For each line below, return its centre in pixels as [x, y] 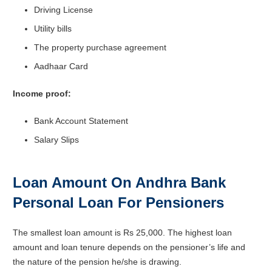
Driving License [63, 9]
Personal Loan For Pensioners [118, 202]
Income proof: [42, 93]
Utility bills [53, 28]
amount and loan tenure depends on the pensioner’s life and [129, 247]
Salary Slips [56, 139]
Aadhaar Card [61, 66]
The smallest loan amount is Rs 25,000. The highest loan [122, 232]
